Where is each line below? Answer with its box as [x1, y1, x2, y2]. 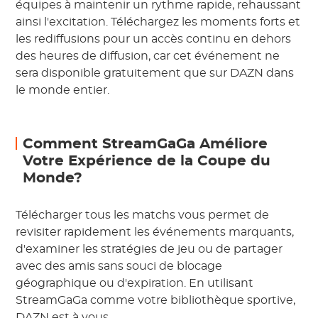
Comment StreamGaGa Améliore [23, 137, 268, 151]
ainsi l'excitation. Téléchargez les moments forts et [16, 16, 301, 28]
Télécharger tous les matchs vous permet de [16, 209, 270, 221]
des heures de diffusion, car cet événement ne [16, 50, 280, 62]
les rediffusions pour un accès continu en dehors [16, 33, 292, 45]
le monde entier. [16, 84, 110, 96]
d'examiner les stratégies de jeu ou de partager [16, 243, 283, 255]
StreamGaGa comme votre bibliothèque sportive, [16, 295, 296, 306]
